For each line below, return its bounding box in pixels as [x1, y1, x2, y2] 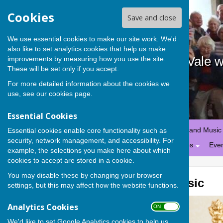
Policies [169, 141, 193, 149]
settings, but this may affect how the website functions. [7, 181, 179, 189]
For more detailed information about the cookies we [7, 80, 170, 88]
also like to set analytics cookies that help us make [7, 45, 166, 53]
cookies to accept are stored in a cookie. [7, 156, 134, 164]
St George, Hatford [94, 141, 153, 149]
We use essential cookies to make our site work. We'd [7, 35, 177, 43]
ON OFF [153, 203, 177, 209]
